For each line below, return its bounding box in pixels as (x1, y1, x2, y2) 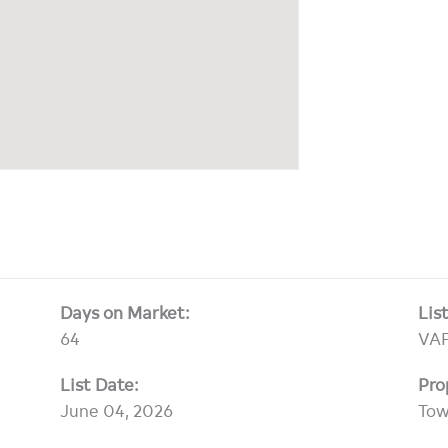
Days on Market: (59, 298, 190, 324)
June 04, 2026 (59, 396, 173, 422)
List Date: (59, 370, 139, 396)
